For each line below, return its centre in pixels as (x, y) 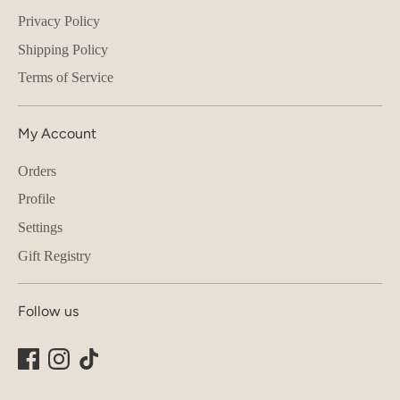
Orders (37, 171)
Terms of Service (66, 78)
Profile (37, 199)
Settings (40, 227)
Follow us (48, 312)
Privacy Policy (59, 21)
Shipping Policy (63, 49)
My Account (57, 134)
